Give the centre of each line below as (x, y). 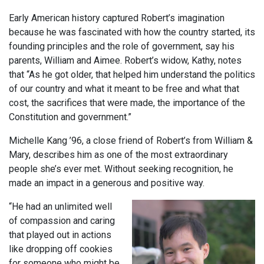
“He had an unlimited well (60, 207)
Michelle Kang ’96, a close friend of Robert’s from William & (131, 141)
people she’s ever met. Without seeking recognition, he (121, 169)
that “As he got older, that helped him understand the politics (132, 75)
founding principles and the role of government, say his (122, 47)
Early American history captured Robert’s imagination (117, 18)
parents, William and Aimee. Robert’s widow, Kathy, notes (125, 61)
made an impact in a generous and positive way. (107, 183)
